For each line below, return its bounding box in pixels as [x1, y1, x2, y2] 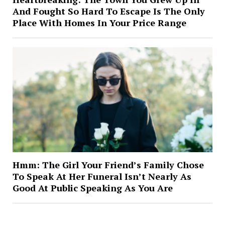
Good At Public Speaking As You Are [12, 181, 173, 194]
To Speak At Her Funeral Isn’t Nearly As [12, 170, 191, 182]
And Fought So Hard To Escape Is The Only [12, 5, 205, 17]
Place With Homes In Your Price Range [12, 16, 186, 29]
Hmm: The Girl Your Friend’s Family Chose [12, 158, 204, 171]
